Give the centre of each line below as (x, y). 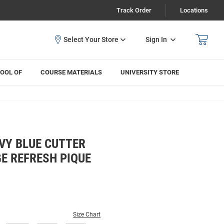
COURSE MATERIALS (71, 72)
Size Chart (87, 214)
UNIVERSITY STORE (149, 72)
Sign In (156, 39)
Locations (194, 10)
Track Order (134, 10)
